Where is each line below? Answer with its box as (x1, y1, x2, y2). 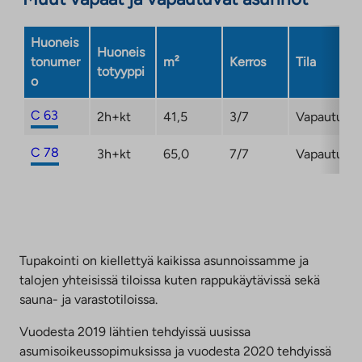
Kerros (229, 53, 266, 69)
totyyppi (97, 63, 145, 79)
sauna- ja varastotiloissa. (19, 291, 158, 307)
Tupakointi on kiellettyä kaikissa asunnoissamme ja (19, 252, 309, 268)
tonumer (31, 53, 80, 69)
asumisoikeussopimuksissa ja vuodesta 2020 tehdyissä (19, 343, 331, 359)
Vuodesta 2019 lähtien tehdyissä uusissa (19, 323, 250, 339)
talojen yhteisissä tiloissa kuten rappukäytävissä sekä (19, 271, 320, 288)
